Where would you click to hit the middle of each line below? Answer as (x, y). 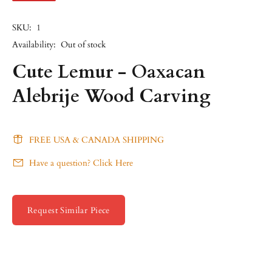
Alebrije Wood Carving (111, 96)
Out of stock (83, 45)
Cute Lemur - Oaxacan (109, 72)
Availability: (34, 45)
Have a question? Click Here (81, 163)
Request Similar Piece (69, 210)
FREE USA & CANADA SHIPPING (97, 140)
